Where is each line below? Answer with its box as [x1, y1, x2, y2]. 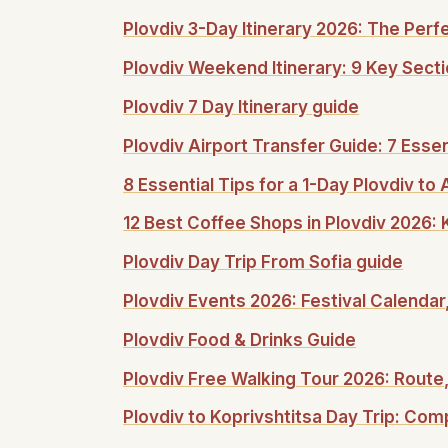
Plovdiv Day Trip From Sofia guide [123, 252, 404, 273]
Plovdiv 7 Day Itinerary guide [123, 96, 360, 117]
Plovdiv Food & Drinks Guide [123, 329, 357, 350]
